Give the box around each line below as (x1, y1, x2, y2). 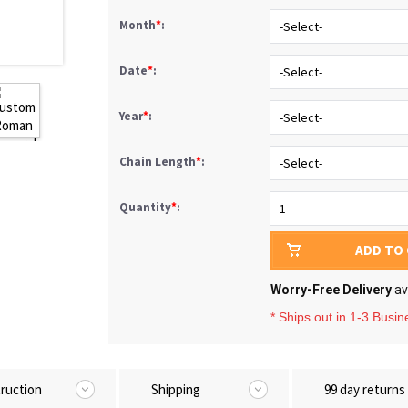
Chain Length (119, 154, 196, 169)
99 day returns (324, 381, 405, 398)
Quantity (119, 199, 171, 215)
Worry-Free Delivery (270, 282, 392, 297)
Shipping (151, 381, 200, 398)
